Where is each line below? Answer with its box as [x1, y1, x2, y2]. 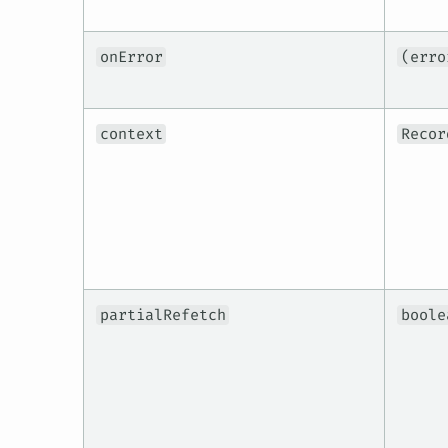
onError [99, 47, 163, 68]
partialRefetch [99, 305, 226, 326]
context [99, 124, 163, 145]
